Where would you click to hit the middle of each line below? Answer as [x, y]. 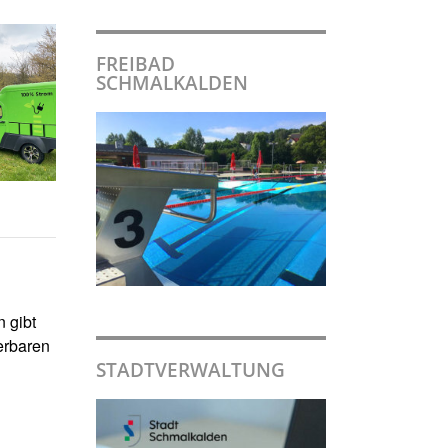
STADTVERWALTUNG [190, 369]
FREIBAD [135, 64]
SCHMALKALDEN [172, 83]
